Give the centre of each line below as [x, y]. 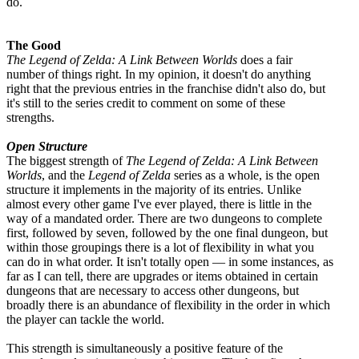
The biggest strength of [66, 160]
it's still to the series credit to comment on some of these [146, 103]
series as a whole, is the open [245, 175]
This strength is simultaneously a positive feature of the [145, 348]
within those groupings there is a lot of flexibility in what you [160, 247]
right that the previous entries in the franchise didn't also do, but [166, 88]
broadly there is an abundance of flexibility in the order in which [168, 305]
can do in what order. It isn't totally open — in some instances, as [170, 261]
